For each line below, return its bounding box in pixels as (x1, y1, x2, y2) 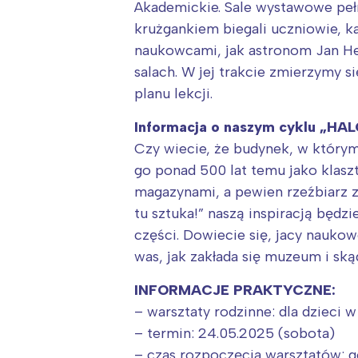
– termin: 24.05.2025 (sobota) (134, 324, 335, 343)
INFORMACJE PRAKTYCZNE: (134, 281, 336, 300)
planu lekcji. (134, 85, 213, 103)
